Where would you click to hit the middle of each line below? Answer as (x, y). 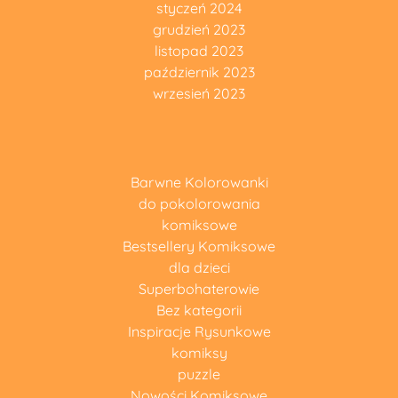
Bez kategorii (199, 310)
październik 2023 (199, 72)
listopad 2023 (199, 51)
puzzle (199, 374)
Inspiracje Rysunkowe (199, 331)
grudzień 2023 (199, 29)
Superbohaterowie (199, 289)
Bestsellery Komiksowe (199, 246)
